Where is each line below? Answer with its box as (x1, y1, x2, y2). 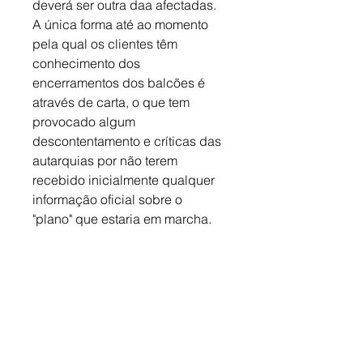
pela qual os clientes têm (32, 36, 181, 53)
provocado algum (32, 113, 139, 130)
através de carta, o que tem (32, 94, 193, 111)
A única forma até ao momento (32, 16, 211, 33)
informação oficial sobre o (32, 191, 186, 208)
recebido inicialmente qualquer (32, 172, 218, 189)
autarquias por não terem (32, 152, 181, 169)
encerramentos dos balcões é (32, 75, 208, 92)
